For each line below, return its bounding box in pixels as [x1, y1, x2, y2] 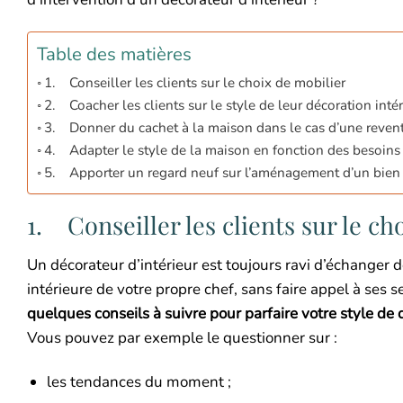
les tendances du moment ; [47, 372, 232, 393]
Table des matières [37, 41, 192, 67]
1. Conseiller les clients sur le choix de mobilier [44, 73, 346, 92]
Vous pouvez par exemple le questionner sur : [27, 327, 337, 349]
